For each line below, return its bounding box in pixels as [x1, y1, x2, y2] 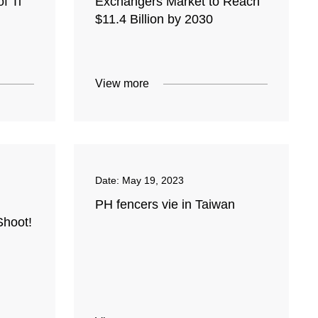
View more [95, 77, 150, 90]
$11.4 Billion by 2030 [95, 12, 214, 27]
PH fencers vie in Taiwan [95, 197, 236, 212]
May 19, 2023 [122, 175, 185, 187]
